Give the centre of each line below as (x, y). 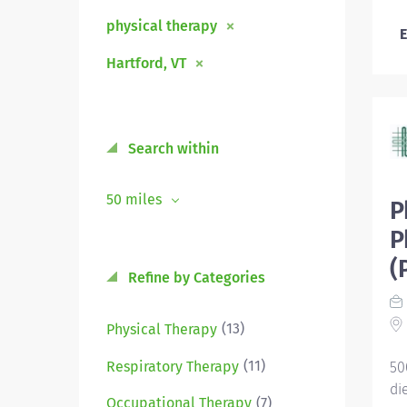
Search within (172, 149)
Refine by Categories (195, 278)
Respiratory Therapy (173, 366)
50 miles (136, 199)
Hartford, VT (146, 63)
